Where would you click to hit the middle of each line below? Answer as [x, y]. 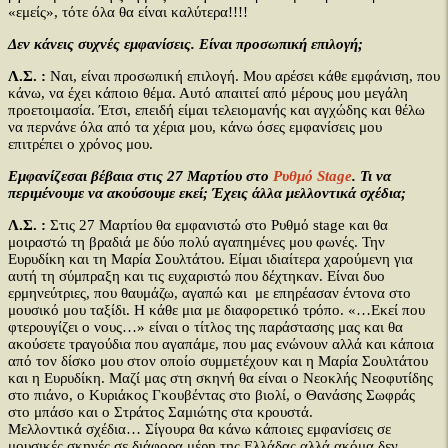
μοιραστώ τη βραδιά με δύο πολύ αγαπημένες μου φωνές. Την [196, 242]
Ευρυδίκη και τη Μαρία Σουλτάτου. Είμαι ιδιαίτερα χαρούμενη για [210, 259]
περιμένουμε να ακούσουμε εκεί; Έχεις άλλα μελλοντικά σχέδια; [207, 193]
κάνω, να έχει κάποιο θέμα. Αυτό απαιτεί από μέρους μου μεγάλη [208, 93]
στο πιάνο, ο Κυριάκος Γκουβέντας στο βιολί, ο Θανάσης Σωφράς [211, 395]
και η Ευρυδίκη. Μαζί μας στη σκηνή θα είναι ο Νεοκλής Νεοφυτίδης [220, 378]
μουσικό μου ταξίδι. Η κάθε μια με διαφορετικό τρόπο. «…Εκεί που [216, 310]
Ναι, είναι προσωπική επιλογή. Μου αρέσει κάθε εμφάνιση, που [245, 76]
